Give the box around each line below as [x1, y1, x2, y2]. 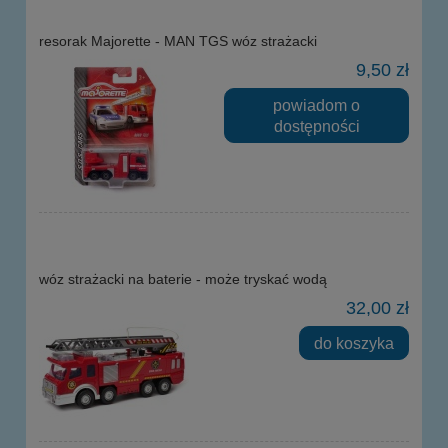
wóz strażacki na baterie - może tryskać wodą [39, 271, 327, 288]
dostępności [273, 116, 360, 135]
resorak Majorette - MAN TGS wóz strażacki [39, 33, 317, 50]
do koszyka [314, 333, 395, 352]
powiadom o [273, 95, 360, 114]
